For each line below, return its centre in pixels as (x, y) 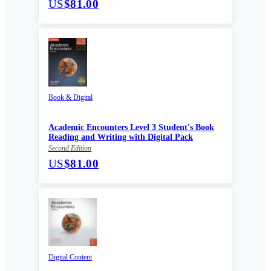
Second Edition (70, 148)
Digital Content (70, 257)
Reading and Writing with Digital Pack (121, 137)
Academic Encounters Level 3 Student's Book (131, 127)
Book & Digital (70, 97)
